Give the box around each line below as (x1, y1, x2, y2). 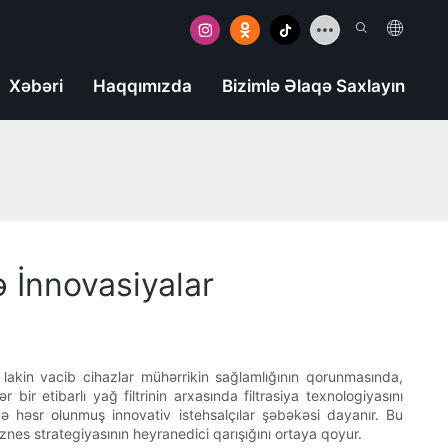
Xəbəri (8, 76, 63, 97)
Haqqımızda (92, 76, 192, 97)
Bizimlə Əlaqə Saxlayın (221, 76, 405, 97)
